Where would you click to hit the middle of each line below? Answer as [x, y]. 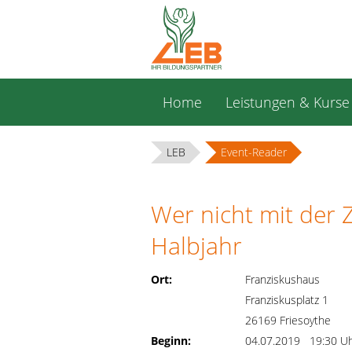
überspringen [183, 108]
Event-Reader [254, 152]
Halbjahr [196, 246]
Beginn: [171, 341]
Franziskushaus [282, 279]
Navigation [175, 88]
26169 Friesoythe [288, 320]
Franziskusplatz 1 [287, 300]
